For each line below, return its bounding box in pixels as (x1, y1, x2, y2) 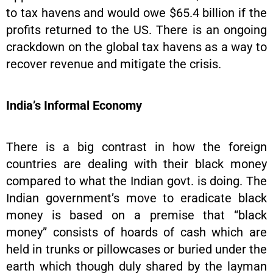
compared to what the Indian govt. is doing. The (6, 174, 267, 189)
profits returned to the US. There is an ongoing (6, 23, 267, 38)
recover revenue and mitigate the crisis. (6, 57, 221, 72)
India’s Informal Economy (6, 98, 142, 113)
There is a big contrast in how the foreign (6, 140, 267, 155)
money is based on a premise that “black (6, 208, 267, 223)
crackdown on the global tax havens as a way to (6, 40, 267, 55)
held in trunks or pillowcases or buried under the (6, 242, 267, 257)
